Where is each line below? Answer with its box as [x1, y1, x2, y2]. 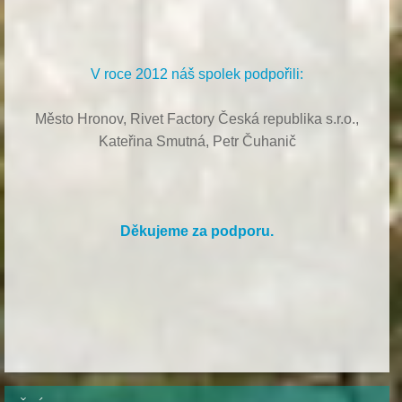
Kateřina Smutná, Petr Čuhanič [98, 134, 296, 150]
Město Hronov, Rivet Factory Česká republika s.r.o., [35, 111, 360, 127]
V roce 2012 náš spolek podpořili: [91, 66, 304, 83]
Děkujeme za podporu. [120, 223, 275, 240]
